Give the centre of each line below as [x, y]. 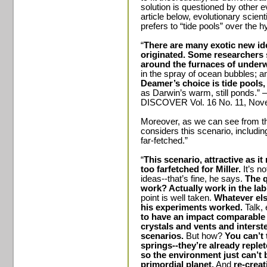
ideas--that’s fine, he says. [193, 179]
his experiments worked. [192, 207]
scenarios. [163, 236]
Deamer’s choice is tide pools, [203, 83]
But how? [205, 236]
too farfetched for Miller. [191, 169]
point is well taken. [177, 198]
